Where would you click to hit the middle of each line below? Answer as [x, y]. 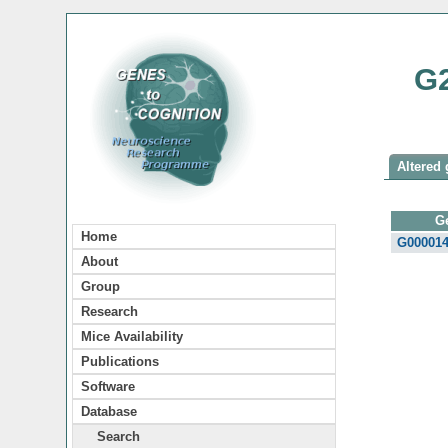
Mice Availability [132, 336]
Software [108, 386]
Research [109, 311]
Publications [120, 361]
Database [109, 411]
